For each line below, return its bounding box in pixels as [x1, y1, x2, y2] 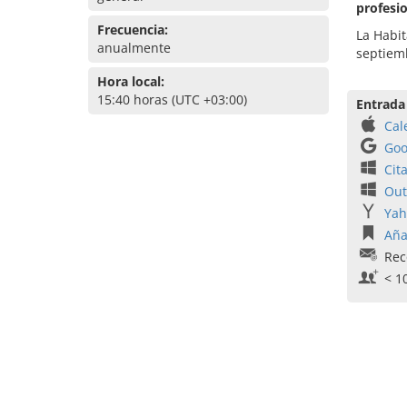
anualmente [97, 39, 171, 56]
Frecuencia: [97, 21, 168, 38]
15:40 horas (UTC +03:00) [97, 91, 247, 108]
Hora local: [97, 73, 164, 90]
